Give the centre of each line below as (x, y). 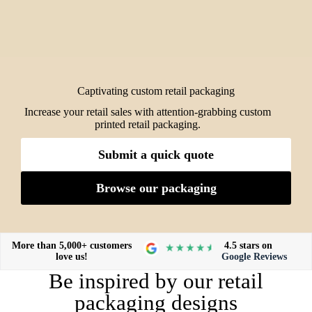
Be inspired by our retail (156, 281)
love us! (72, 257)
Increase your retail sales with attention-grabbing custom (147, 112)
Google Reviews (255, 257)
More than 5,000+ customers (72, 245)
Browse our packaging (156, 188)
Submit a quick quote (156, 155)
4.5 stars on (247, 245)
